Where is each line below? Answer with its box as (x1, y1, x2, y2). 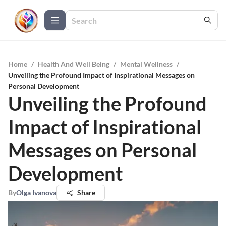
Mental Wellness (120, 60, 173, 68)
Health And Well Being (38, 60, 109, 68)
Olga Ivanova (16, 188, 56, 197)
